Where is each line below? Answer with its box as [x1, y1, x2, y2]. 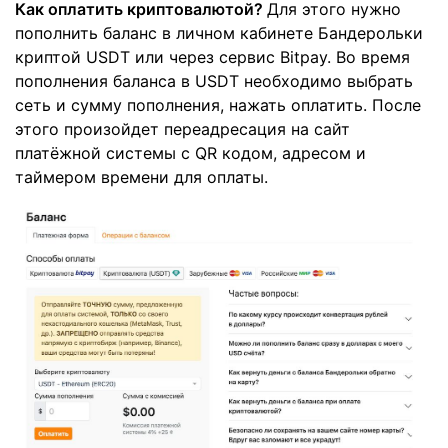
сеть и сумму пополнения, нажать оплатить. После [15, 94, 421, 115]
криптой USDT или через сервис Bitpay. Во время [15, 46, 410, 67]
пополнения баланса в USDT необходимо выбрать [15, 70, 413, 91]
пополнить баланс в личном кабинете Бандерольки [15, 22, 423, 43]
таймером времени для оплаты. [15, 166, 268, 187]
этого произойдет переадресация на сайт [15, 118, 350, 139]
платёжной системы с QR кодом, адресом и [15, 142, 366, 163]
